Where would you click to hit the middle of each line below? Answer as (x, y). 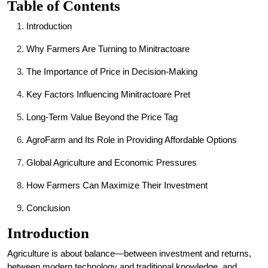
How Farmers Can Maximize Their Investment (117, 185)
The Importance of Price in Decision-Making (112, 71)
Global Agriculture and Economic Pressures (112, 162)
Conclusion (48, 208)
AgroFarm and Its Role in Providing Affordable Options (132, 140)
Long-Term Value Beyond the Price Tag (102, 117)
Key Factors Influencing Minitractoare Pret (108, 94)
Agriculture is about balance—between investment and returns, (129, 253)
